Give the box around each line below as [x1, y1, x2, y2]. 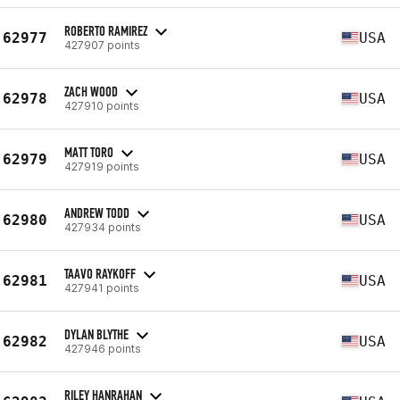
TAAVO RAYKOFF [64, 264, 136, 282]
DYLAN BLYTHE [64, 325, 129, 343]
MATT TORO [64, 143, 113, 161]
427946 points [64, 341, 141, 355]
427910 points [64, 98, 139, 112]
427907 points [64, 37, 140, 52]
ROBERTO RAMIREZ [64, 21, 147, 39]
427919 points [64, 159, 139, 173]
